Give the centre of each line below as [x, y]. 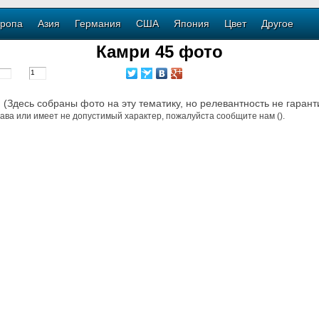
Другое [277, 23]
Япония [192, 23]
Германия [98, 23]
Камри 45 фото [159, 52]
